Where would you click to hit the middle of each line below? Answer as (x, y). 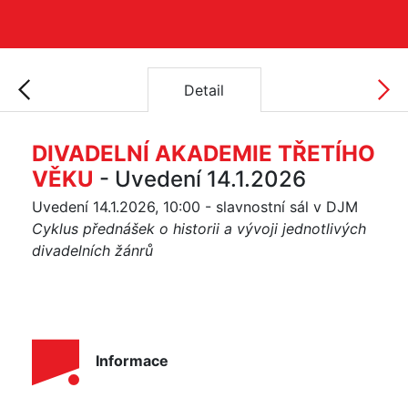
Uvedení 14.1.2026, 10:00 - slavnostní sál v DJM (195, 207)
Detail (204, 90)
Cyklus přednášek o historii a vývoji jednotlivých (199, 229)
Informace (132, 361)
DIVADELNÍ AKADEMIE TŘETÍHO (204, 153)
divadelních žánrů (92, 250)
